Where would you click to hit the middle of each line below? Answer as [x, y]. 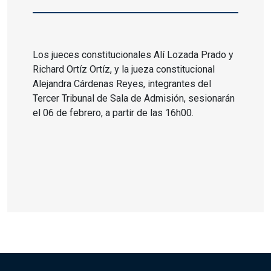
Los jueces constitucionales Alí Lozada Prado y [133, 54]
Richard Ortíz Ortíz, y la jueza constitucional [124, 69]
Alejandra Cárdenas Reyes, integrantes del [122, 83]
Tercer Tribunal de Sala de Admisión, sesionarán [134, 98]
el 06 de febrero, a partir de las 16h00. [113, 113]
